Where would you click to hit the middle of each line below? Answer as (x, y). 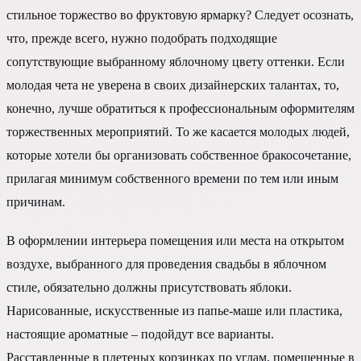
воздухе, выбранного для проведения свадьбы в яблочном (166, 264)
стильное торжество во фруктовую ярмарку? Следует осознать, (180, 15)
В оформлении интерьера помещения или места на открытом (175, 241)
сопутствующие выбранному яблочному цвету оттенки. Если (176, 61)
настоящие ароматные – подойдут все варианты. (140, 334)
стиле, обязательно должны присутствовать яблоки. (149, 288)
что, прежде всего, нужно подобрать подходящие (142, 38)
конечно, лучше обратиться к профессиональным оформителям (180, 108)
